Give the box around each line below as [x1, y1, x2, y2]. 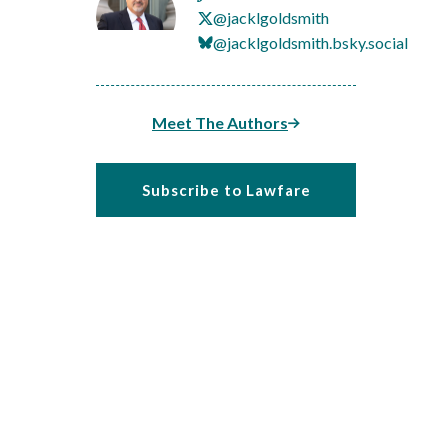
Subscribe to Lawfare [141, 181, 311, 199]
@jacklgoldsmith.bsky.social [213, 32, 408, 52]
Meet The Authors [152, 113, 288, 132]
